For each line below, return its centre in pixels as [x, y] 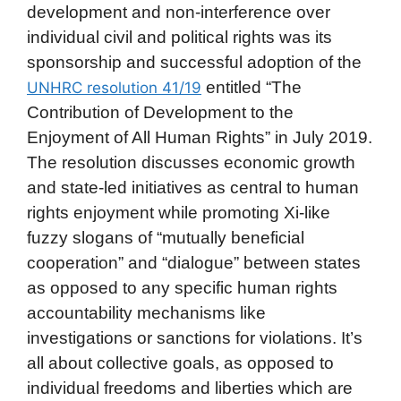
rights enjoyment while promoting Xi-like [179, 212]
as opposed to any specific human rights [182, 287]
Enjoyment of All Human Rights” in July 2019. [200, 137]
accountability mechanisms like [146, 312]
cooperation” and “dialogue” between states [194, 262]
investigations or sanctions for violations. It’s [195, 337]
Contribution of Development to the [160, 112]
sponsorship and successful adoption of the [194, 62]
